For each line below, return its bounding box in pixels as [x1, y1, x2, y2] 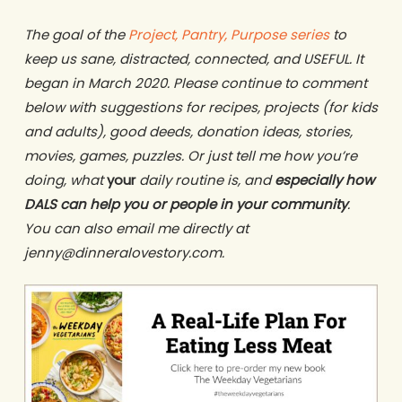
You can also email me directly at [23, 218, 249, 238]
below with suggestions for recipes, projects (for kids [23, 97, 378, 117]
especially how [274, 170, 374, 189]
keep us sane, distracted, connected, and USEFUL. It [23, 48, 363, 68]
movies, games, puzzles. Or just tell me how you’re [23, 145, 357, 165]
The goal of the [23, 24, 128, 44]
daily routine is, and [135, 170, 275, 189]
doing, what [23, 170, 107, 189]
